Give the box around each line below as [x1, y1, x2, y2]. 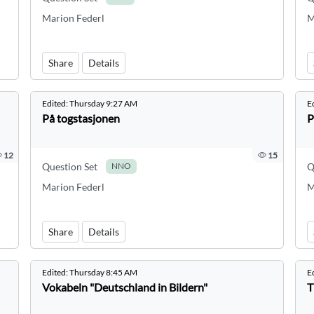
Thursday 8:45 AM [69, 267, 138, 278]
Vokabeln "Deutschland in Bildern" [42, 280, 208, 294]
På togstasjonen [42, 111, 121, 125]
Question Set [42, 161, 98, 172]
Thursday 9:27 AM [69, 98, 138, 109]
